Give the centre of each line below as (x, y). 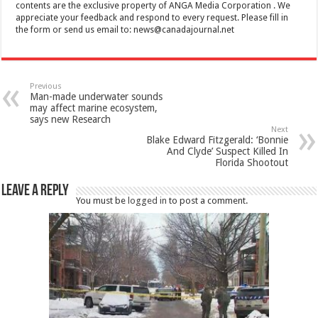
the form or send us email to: (75, 29)
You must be (102, 200)
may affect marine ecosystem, (94, 108)
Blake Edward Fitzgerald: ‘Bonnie (217, 139)
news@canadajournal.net (184, 29)
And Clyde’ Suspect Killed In (227, 151)
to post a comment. (208, 200)
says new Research (71, 119)
